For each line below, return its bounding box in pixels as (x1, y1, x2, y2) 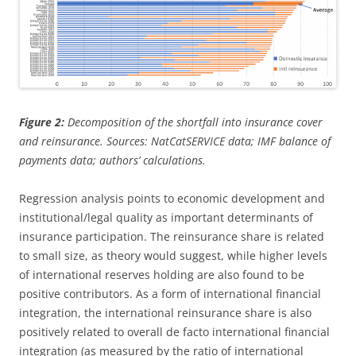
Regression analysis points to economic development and (19, 191, 325, 207)
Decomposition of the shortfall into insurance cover (68, 114, 323, 130)
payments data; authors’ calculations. (19, 153, 206, 168)
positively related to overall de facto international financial (19, 324, 330, 340)
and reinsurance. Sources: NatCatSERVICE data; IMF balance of (19, 133, 331, 149)
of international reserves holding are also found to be (19, 267, 304, 283)
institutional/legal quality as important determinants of (19, 210, 313, 226)
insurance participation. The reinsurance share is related (19, 229, 324, 245)
